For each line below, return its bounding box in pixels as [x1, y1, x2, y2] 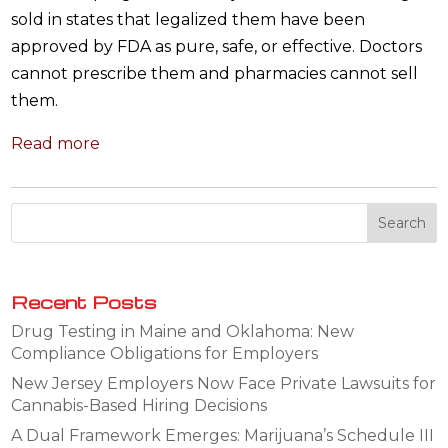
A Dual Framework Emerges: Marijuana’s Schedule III [11, 425, 435, 445]
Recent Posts [11, 289, 158, 313]
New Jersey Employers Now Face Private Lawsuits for [11, 373, 437, 393]
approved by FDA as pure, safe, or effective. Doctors [11, 36, 423, 56]
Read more [11, 133, 101, 153]
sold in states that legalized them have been [11, 9, 366, 29]
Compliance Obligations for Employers [11, 343, 319, 363]
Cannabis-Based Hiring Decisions [11, 395, 268, 415]
